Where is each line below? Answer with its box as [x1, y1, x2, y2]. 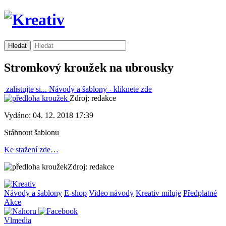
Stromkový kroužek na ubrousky [4, 61, 174, 74]
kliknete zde [111, 84, 152, 93]
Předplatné [183, 188, 217, 197]
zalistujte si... [4, 84, 49, 93]
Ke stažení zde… [4, 145, 59, 154]
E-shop [64, 188, 87, 197]
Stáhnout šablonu [4, 128, 59, 137]
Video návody [89, 188, 134, 197]
